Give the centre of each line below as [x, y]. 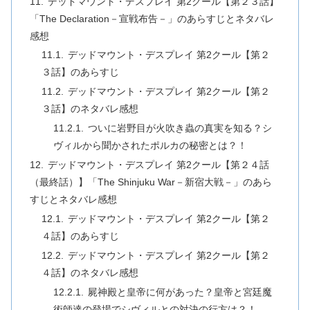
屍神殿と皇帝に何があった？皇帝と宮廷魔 [180, 292]
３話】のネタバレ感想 [90, 109]
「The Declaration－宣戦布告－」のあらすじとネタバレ [152, 18]
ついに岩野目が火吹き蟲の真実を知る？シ [180, 128]
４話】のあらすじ [81, 236]
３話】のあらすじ [81, 72]
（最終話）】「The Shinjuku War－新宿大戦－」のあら [151, 182]
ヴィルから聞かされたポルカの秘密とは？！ [151, 146]
